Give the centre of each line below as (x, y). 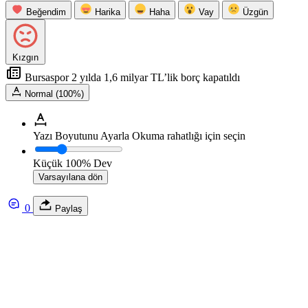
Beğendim (46, 12)
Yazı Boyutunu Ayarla (81, 135)
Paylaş (67, 208)
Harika (108, 12)
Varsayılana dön (70, 177)
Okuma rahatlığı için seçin (189, 135)
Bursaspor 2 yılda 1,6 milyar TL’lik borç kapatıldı (131, 77)
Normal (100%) (54, 93)
